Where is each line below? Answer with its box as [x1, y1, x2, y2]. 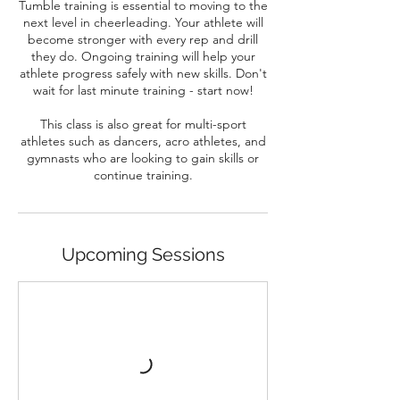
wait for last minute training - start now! [32, 82, 254, 99]
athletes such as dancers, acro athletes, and [20, 133, 266, 150]
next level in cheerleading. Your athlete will [22, 14, 263, 31]
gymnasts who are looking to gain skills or [27, 150, 259, 167]
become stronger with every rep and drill [28, 31, 258, 48]
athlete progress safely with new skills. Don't [19, 65, 267, 82]
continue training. [93, 167, 193, 184]
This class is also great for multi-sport [39, 116, 246, 133]
